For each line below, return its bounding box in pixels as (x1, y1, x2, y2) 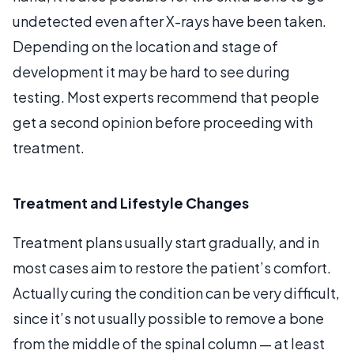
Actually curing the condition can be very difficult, (13, 283, 340, 302)
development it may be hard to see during (13, 62, 290, 81)
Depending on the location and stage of (13, 36, 278, 55)
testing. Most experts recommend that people (13, 87, 319, 106)
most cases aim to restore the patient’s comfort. (13, 258, 331, 277)
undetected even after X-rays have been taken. (13, 11, 326, 30)
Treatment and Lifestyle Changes (13, 193, 249, 212)
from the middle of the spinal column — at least (13, 333, 325, 352)
